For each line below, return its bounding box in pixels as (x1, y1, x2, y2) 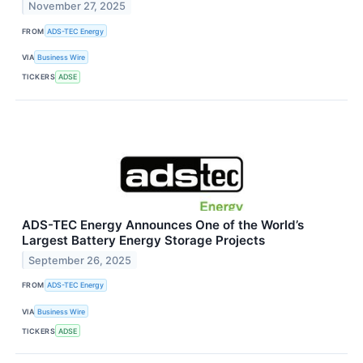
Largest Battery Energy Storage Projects (22, 232, 265, 248)
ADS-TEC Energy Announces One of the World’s (22, 216, 304, 233)
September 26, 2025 (28, 254, 132, 267)
